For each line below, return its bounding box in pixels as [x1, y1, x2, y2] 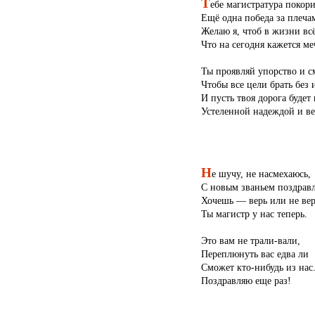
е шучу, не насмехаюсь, [211, 167, 311, 179]
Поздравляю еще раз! [200, 274, 291, 286]
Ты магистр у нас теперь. [200, 207, 307, 219]
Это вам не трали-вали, [200, 234, 300, 246]
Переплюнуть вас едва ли [200, 247, 309, 259]
